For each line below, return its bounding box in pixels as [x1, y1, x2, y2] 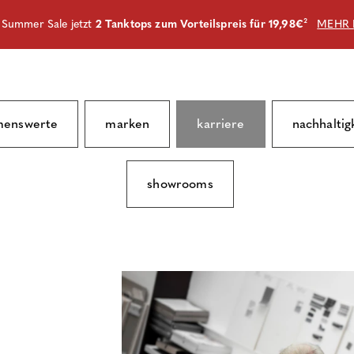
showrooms [147, 176, 213, 191]
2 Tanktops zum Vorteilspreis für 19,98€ [95, 17, 303, 31]
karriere [197, 116, 245, 131]
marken [105, 116, 150, 131]
